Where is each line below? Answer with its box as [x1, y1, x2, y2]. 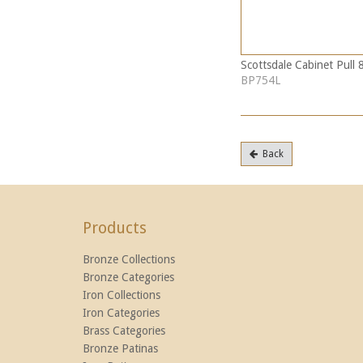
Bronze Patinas [83, 341, 158, 355]
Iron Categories [83, 305, 160, 319]
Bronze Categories [83, 270, 174, 284]
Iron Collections [83, 288, 160, 301]
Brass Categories [83, 323, 165, 337]
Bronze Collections [83, 252, 175, 266]
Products [83, 218, 147, 237]
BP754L [241, 73, 280, 87]
